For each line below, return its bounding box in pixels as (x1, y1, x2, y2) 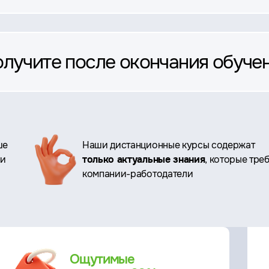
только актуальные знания (82, 153, 205, 166)
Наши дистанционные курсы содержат (82, 138, 255, 151)
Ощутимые (70, 251, 135, 268)
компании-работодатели (82, 167, 193, 180)
